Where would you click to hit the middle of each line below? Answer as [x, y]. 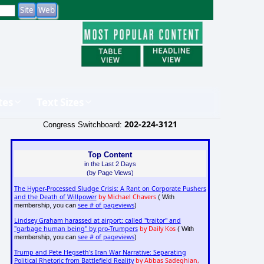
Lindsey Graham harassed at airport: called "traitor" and [97, 221]
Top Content [110, 154]
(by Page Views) [110, 172]
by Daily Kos [157, 229]
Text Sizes [60, 102]
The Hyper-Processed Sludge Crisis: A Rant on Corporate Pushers [110, 189]
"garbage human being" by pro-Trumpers [76, 229]
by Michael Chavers [127, 197]
